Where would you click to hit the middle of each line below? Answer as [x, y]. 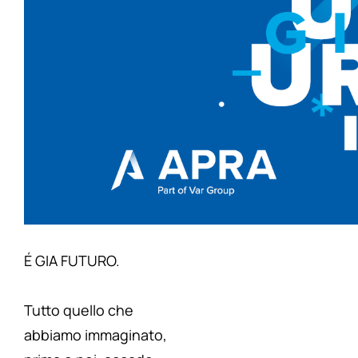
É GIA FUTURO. [72, 261]
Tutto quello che [79, 310]
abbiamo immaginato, [95, 335]
